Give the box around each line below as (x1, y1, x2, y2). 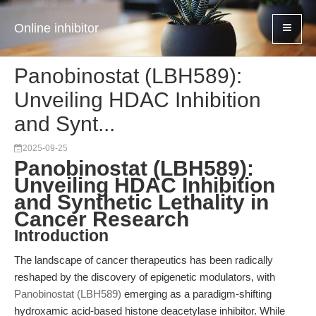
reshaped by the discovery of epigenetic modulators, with (14, 271, 275, 283)
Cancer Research (14, 207, 189, 231)
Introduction (14, 227, 109, 245)
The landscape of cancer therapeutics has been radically (14, 254, 273, 266)
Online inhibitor (14, 21, 99, 35)
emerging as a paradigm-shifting (121, 288, 272, 300)
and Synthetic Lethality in (14, 190, 269, 214)
